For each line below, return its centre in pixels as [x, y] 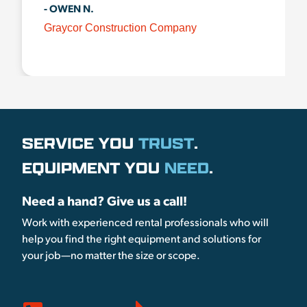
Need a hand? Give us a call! [106, 202]
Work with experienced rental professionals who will [145, 224]
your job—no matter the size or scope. [111, 257]
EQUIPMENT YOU [93, 168]
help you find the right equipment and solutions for [142, 240]
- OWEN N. [69, 10]
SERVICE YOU [80, 143]
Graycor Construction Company [120, 28]
